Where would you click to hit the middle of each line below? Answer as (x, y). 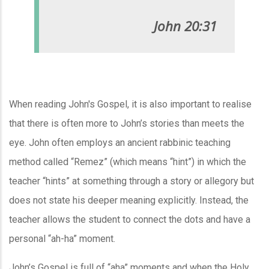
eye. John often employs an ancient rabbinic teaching (120, 142)
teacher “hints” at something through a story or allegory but (131, 181)
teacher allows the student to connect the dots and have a (130, 219)
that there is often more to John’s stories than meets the (127, 123)
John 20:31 (186, 26)
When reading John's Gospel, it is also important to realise (130, 104)
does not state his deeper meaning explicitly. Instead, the (129, 200)
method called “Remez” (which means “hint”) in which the (128, 162)
